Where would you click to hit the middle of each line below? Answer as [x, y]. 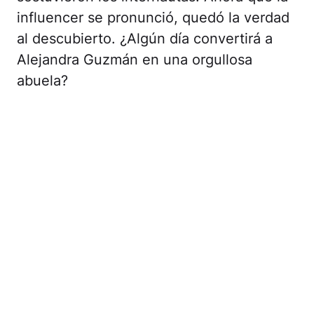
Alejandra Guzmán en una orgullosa [135, 59]
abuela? [42, 80]
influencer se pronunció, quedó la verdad [153, 17]
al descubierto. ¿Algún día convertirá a [145, 38]
